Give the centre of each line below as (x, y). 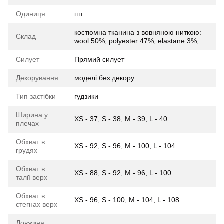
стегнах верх (37, 204)
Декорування (37, 78)
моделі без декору (104, 78)
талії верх (32, 177)
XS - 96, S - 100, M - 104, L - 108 (127, 200)
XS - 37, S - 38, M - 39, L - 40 (121, 119)
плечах (27, 123)
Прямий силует (99, 59)
